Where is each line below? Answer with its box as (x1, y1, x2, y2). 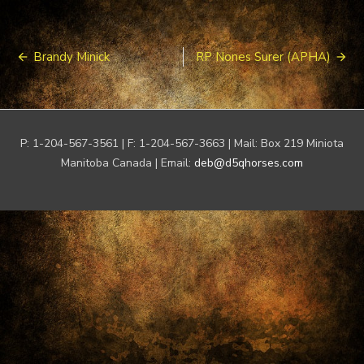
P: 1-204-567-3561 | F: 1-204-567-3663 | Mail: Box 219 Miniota (20, 136, 344, 151)
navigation (15, 66, 90, 89)
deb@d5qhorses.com (194, 155, 303, 171)
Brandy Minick (33, 49, 110, 65)
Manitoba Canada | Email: (61, 155, 194, 171)
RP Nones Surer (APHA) (196, 49, 331, 65)
